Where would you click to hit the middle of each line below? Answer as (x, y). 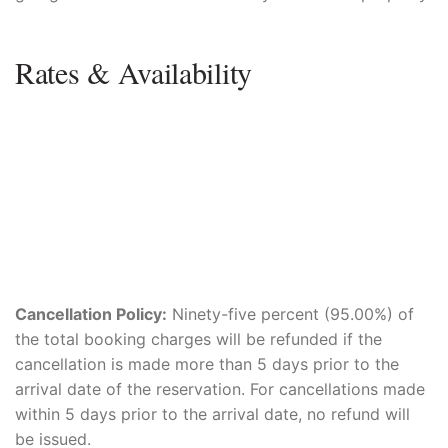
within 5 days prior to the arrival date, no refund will (212, 414)
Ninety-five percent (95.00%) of (290, 314)
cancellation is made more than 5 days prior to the (207, 364)
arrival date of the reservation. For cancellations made (220, 389)
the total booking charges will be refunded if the (198, 339)
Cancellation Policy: (91, 314)
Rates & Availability (133, 72)
